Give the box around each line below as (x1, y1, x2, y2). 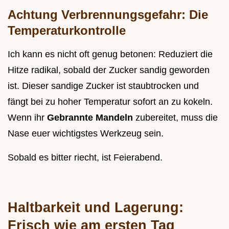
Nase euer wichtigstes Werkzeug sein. (8, 128, 164, 139)
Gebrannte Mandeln (47, 112, 135, 123)
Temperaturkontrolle (8, 23, 126, 37)
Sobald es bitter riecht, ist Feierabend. (8, 152, 163, 163)
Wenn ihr (8, 112, 47, 123)
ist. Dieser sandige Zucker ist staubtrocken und (8, 80, 199, 91)
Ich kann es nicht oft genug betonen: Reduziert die (8, 49, 213, 59)
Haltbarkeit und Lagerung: (8, 199, 184, 215)
